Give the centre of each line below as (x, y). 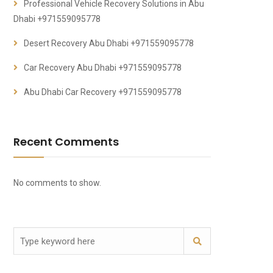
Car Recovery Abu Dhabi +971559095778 (103, 68)
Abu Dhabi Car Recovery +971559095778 (103, 92)
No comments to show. (57, 183)
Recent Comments (66, 142)
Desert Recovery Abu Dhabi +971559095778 (109, 44)
